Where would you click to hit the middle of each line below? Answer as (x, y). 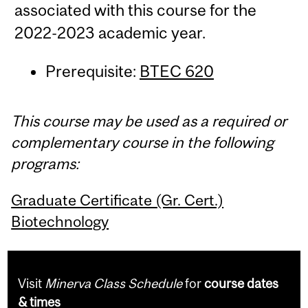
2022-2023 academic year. (110, 32)
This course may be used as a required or (149, 121)
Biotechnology (60, 221)
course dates (242, 284)
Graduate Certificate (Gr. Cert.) (118, 200)
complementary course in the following (143, 143)
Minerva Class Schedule (114, 284)
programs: (45, 164)
